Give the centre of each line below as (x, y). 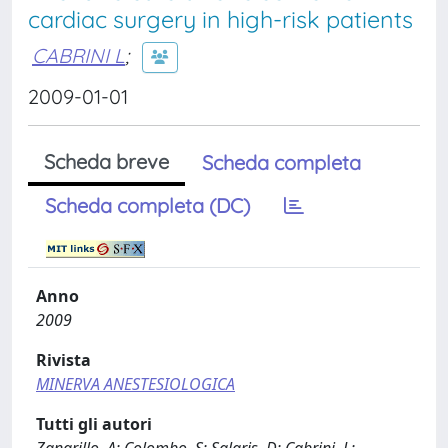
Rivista (63, 360)
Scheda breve (106, 161)
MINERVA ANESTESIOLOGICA (135, 384)
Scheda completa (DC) (147, 205)
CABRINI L (78, 55)
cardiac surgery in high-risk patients (220, 19)
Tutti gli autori (94, 424)
